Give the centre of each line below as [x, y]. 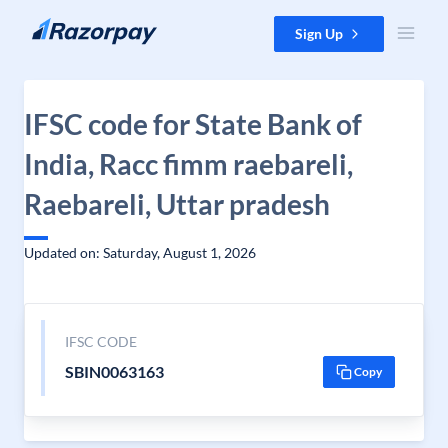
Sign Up [319, 33]
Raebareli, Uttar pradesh [177, 204]
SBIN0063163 [114, 371]
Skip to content [63, 25]
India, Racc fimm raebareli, [188, 164]
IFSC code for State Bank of [193, 124]
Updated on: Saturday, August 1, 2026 [140, 252]
